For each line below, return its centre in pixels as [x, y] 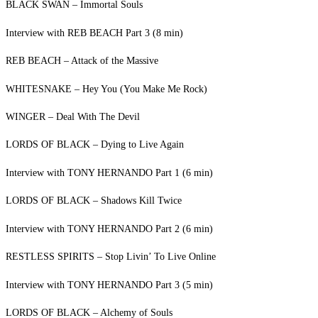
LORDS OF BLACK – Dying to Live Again [95, 144]
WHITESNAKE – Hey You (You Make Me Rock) [106, 88]
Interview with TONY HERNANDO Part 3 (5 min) [109, 285]
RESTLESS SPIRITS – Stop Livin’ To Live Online [111, 257]
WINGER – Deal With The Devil [73, 117]
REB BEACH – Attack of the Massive [82, 61]
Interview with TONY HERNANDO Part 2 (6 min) [109, 229]
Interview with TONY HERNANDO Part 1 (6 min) [109, 173]
